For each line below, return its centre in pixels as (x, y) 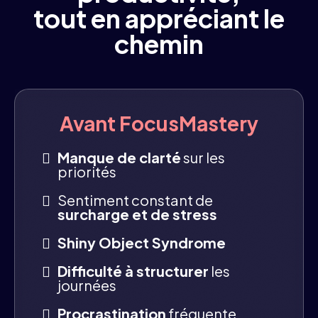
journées (87, 285)
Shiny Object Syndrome (142, 242)
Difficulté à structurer (133, 270)
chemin (159, 43)
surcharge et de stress (137, 214)
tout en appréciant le (159, 18)
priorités (87, 171)
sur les (203, 157)
